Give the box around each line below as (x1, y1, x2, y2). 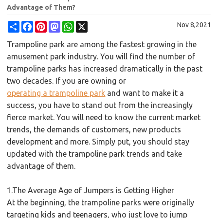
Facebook (33, 21, 62, 29)
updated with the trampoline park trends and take (7, 149, 182, 159)
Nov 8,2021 (177, 21, 211, 29)
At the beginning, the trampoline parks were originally (7, 198, 195, 207)
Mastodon (60, 21, 91, 29)
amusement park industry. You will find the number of (7, 52, 196, 61)
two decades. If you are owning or (7, 76, 127, 86)
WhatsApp (74, 21, 106, 29)
